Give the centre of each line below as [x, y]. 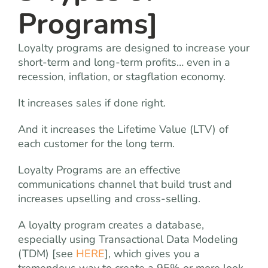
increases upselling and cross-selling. [109, 199]
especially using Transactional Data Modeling [128, 239]
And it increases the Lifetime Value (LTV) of [123, 129]
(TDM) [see [47, 254]
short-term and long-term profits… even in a [124, 62]
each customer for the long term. [96, 144]
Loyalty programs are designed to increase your [134, 48]
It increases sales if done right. [92, 103]
